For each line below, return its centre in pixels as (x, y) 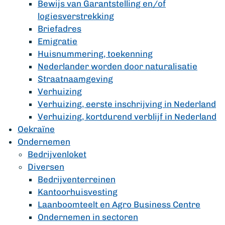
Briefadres (60, 29)
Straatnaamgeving (75, 79)
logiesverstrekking (76, 16)
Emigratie (58, 41)
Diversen (46, 167)
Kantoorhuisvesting (78, 192)
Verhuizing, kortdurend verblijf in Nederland (127, 117)
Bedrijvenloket (57, 154)
